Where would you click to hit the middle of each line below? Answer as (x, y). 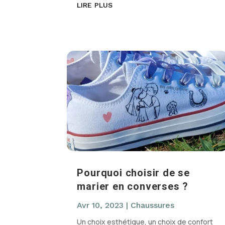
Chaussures (153, 205)
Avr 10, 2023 (100, 205)
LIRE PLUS (95, 5)
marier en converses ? (133, 187)
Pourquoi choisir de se (134, 173)
